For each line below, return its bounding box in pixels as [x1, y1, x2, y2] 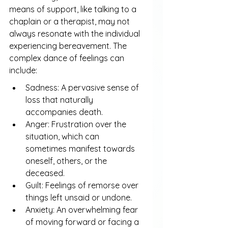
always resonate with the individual [9, 28, 142, 39]
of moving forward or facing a [25, 216, 141, 227]
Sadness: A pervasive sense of [25, 82, 141, 93]
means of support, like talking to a [9, 4, 138, 14]
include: [9, 65, 37, 75]
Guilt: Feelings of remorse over [25, 180, 140, 190]
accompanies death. [25, 106, 103, 117]
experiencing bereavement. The [9, 40, 129, 51]
